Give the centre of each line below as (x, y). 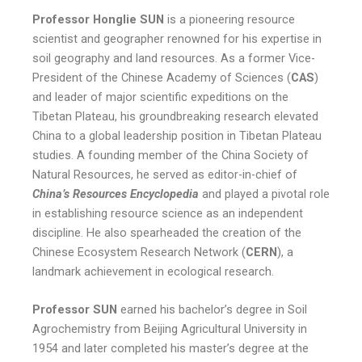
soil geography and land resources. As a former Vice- (174, 58)
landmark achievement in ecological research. (153, 271)
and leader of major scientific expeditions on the (160, 97)
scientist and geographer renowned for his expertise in (177, 39)
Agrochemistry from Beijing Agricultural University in (170, 329)
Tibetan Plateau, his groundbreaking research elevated (175, 116)
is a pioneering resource (229, 19)
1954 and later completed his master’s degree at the (170, 349)
